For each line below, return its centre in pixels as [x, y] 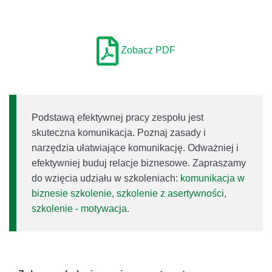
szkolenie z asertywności [170, 193]
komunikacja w [212, 178]
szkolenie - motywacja [79, 208]
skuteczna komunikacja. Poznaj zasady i [119, 132]
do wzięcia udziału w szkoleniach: [106, 178]
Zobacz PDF [148, 50]
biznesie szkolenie [72, 193]
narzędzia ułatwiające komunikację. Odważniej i [135, 148]
